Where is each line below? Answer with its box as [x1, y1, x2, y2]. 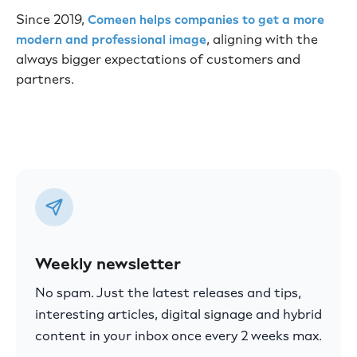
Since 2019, [16, 12, 88, 28]
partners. [16, 72, 74, 88]
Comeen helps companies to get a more [88, 13, 324, 28]
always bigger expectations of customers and [16, 52, 300, 68]
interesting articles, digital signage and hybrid [35, 307, 322, 323]
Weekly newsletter [35, 254, 181, 274]
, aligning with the [206, 32, 318, 48]
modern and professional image [16, 33, 206, 48]
